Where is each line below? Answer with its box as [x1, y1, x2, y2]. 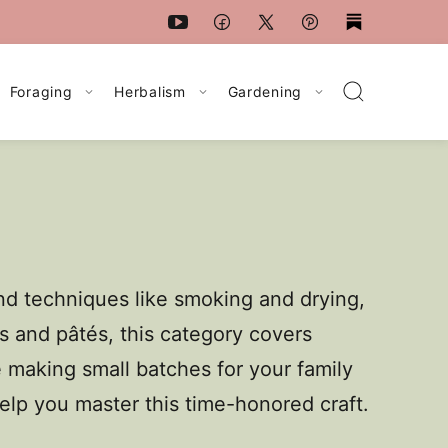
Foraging [9, 83, 73, 100]
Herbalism [114, 83, 186, 100]
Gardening [227, 83, 302, 100]
